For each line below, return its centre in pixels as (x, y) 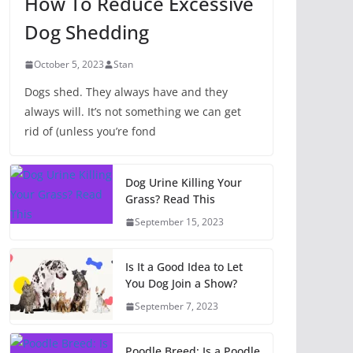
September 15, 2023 (179, 222)
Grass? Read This (170, 199)
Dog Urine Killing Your (184, 183)
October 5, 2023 (69, 65)
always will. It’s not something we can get (133, 112)
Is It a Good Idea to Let (184, 267)
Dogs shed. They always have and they (126, 92)
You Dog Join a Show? (181, 284)
